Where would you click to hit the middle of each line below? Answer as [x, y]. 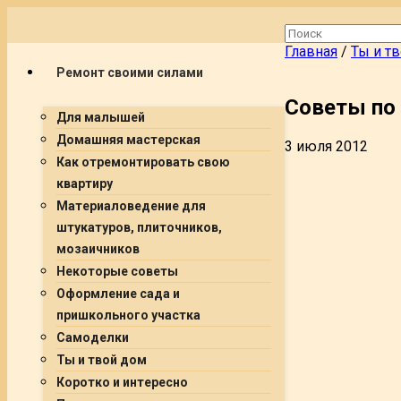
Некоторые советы [117, 271]
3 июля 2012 [326, 146]
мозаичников [98, 249]
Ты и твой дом [102, 360]
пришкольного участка [128, 315]
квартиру [85, 183]
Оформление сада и [118, 294]
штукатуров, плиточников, [139, 227]
